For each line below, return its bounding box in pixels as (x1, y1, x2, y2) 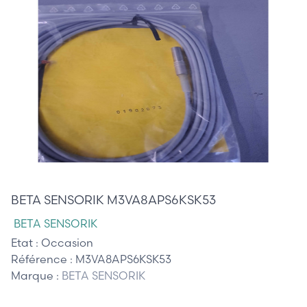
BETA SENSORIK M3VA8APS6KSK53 (11, 191, 216, 208)
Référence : (11, 251, 75, 266)
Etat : (11, 235, 41, 249)
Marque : (11, 268, 62, 282)
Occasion (41, 235, 93, 249)
